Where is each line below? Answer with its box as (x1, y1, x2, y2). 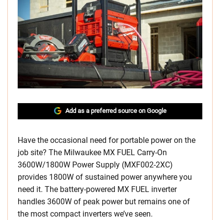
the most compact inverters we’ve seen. (18, 209, 153, 219)
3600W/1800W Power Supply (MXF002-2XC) (18, 160, 173, 170)
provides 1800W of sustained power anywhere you (18, 172, 192, 182)
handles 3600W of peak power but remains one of (18, 197, 190, 207)
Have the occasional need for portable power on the (18, 136, 195, 145)
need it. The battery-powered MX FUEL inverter (18, 185, 177, 194)
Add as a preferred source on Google (65, 107, 166, 115)
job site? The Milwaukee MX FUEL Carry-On (18, 148, 167, 158)
